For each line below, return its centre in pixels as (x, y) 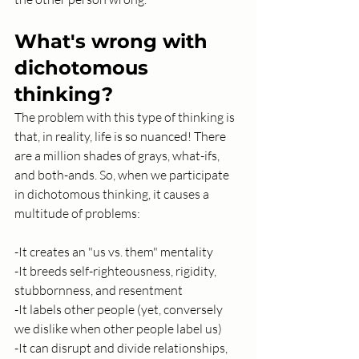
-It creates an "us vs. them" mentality (114, 252)
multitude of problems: (77, 214)
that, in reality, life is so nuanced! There (121, 137)
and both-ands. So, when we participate (123, 175)
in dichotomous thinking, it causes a (113, 194)
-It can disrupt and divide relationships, (122, 348)
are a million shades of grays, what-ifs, (118, 156)
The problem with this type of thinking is (126, 117)
